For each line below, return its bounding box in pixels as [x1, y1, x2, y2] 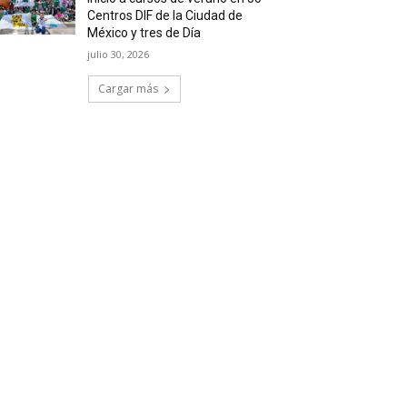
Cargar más [98, 81, 158, 96]
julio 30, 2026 [87, 47, 150, 61]
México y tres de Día [87, 25, 202, 40]
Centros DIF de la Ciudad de [87, 8, 243, 23]
